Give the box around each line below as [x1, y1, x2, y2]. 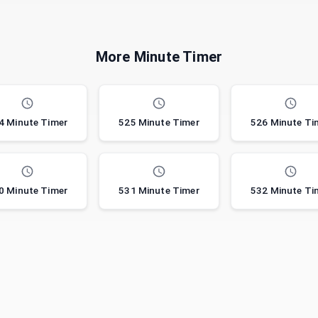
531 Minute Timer [119, 185, 199, 197]
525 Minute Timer [119, 116, 199, 128]
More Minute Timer [95, 48, 223, 65]
